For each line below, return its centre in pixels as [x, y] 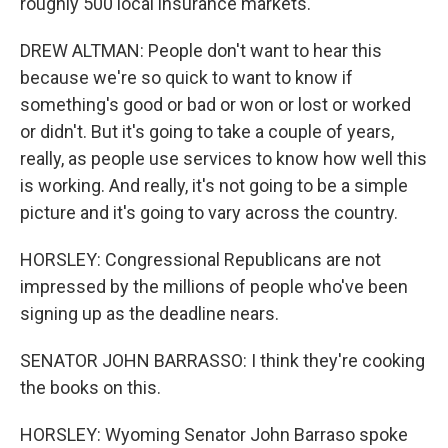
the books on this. [90, 387]
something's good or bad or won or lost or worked [215, 104]
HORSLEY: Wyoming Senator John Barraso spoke [214, 434]
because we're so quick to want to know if [186, 77]
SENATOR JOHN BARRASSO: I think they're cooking [222, 360]
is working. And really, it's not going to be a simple [214, 185]
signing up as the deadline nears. [149, 313]
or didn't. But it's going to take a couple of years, [207, 131]
